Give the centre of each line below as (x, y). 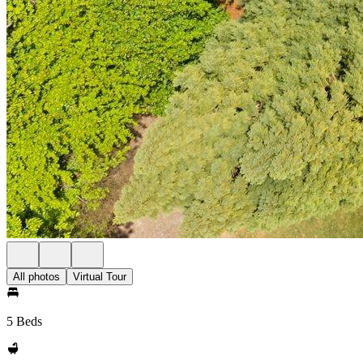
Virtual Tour (100, 277)
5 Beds (24, 321)
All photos (36, 277)
